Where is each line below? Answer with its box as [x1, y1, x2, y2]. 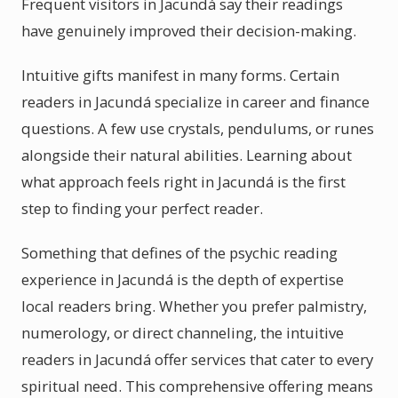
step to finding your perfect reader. [21, 198, 263, 219]
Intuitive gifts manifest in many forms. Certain [21, 65, 339, 85]
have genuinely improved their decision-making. [21, 20, 356, 41]
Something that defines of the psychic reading [21, 243, 338, 263]
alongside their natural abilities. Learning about [21, 145, 352, 165]
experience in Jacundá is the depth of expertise [21, 269, 344, 290]
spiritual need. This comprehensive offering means [21, 376, 373, 396]
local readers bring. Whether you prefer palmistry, [21, 296, 367, 316]
